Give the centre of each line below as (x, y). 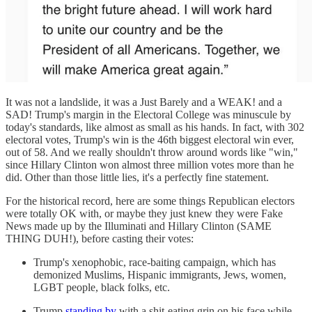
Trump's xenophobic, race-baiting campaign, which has (155, 263)
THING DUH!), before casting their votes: (100, 239)
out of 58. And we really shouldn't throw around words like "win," (152, 153)
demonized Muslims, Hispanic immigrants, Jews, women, (160, 275)
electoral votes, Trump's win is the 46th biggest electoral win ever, (150, 140)
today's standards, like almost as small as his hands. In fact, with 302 (155, 127)
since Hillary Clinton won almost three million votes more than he (150, 165)
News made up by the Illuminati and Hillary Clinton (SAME (139, 226)
